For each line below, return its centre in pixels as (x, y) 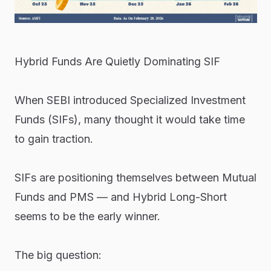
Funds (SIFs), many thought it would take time (129, 120)
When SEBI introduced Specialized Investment (130, 100)
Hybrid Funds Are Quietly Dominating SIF (117, 62)
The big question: (58, 255)
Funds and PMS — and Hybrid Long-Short (120, 197)
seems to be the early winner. (87, 217)
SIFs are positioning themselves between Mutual (135, 178)
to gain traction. (54, 139)
